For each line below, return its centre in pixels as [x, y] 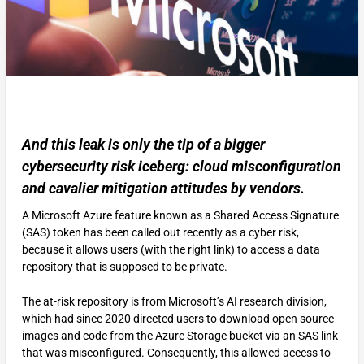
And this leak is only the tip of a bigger [143, 144]
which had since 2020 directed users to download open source [178, 319]
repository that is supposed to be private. [124, 266]
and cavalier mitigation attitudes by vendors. [163, 188]
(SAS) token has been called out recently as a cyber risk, [160, 232]
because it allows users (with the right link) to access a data [171, 249]
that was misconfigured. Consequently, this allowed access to [176, 353]
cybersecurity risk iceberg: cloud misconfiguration [181, 166]
